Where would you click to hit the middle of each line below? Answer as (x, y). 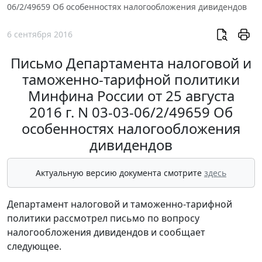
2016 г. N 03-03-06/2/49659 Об (131, 112)
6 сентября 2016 (40, 35)
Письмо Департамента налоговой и (131, 63)
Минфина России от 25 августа (131, 96)
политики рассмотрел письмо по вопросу (103, 218)
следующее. (34, 247)
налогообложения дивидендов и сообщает (106, 232)
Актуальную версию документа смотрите (120, 173)
